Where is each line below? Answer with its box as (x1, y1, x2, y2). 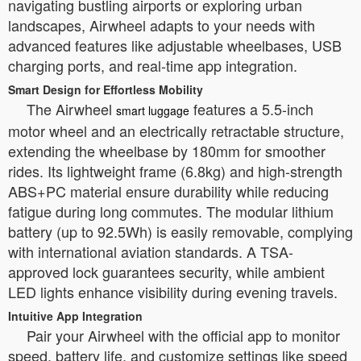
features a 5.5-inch (189, 98, 313, 119)
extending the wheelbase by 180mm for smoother (8, 140, 326, 161)
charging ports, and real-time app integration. (8, 55, 297, 76)
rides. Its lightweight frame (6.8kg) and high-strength (8, 160, 342, 181)
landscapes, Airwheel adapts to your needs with (8, 15, 315, 35)
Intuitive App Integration (8, 308, 143, 324)
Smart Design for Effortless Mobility (8, 81, 203, 98)
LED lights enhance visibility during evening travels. (8, 281, 338, 302)
